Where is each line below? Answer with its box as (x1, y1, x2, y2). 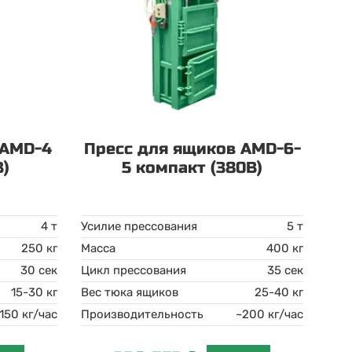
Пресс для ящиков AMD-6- (83, 139, 301, 159)
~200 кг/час (235, 307, 303, 321)
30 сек (20, 263, 58, 277)
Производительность (81, 307, 204, 321)
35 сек (266, 263, 303, 277)
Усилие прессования (81, 219, 198, 233)
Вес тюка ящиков (81, 285, 179, 299)
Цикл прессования (81, 263, 187, 277)
